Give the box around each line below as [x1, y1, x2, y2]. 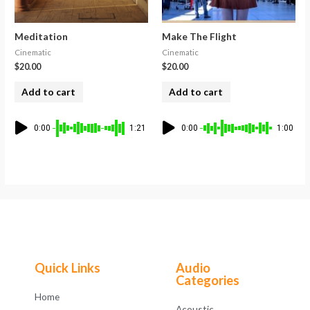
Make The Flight [162, 30, 237, 42]
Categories [176, 272, 239, 288]
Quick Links [35, 259, 100, 275]
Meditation [15, 30, 69, 42]
